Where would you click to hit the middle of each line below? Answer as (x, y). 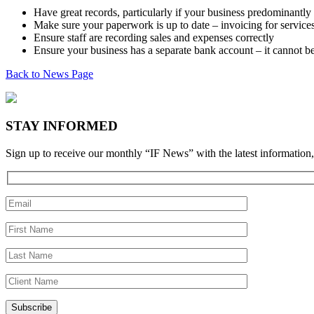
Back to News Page (49, 74)
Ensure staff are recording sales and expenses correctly (154, 37)
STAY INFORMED (62, 126)
